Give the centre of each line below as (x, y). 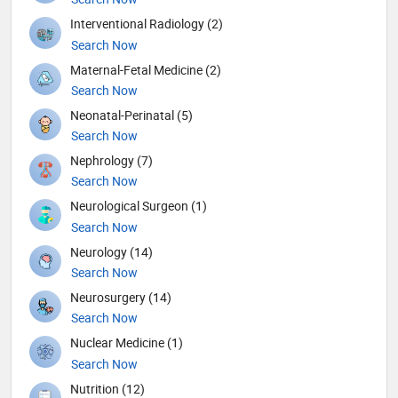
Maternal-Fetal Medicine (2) (146, 69)
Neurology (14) (111, 251)
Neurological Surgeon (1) (139, 206)
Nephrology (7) (111, 161)
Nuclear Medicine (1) (127, 343)
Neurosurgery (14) (121, 298)
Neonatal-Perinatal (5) (131, 115)
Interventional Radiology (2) (147, 24)
